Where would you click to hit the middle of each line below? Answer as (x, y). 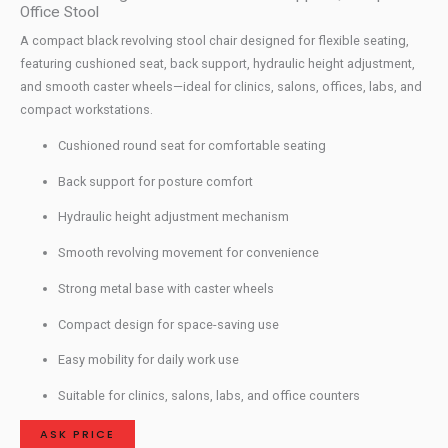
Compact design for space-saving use (169, 324)
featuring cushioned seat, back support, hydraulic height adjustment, (217, 64)
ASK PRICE (77, 434)
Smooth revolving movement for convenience (189, 253)
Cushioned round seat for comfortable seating (192, 145)
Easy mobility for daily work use (149, 360)
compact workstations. (86, 110)
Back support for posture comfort (156, 181)
